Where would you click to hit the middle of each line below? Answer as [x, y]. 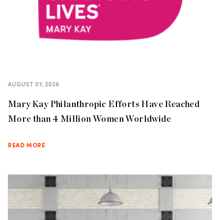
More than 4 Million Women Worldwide [89, 119]
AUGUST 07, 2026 [33, 85]
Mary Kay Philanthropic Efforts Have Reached [104, 104]
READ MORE [27, 146]
